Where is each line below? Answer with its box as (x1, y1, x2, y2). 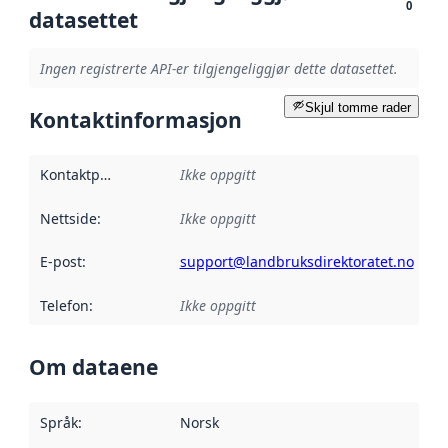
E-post (39, 252, 82, 272)
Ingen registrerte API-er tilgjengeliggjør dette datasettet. (39, 58, 398, 78)
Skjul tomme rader (305, 99, 411, 115)
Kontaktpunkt (99, 165, 111, 185)
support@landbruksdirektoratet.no (179, 252, 414, 272)
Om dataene (29, 353, 158, 382)
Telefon (39, 295, 89, 315)
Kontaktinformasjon (29, 105, 242, 134)
